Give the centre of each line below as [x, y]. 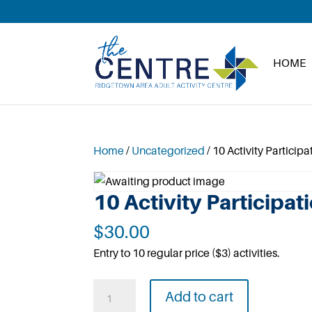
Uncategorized [169, 150]
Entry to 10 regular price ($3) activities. [187, 253]
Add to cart [199, 297]
